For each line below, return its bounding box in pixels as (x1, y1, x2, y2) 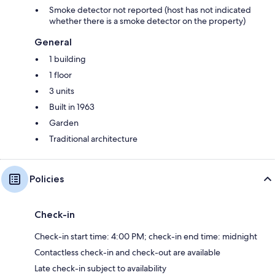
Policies (29, 172, 64, 185)
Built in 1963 (49, 101, 95, 112)
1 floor (49, 69, 72, 80)
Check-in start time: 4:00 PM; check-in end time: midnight (34, 230, 257, 242)
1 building (49, 53, 86, 64)
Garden (49, 117, 79, 128)
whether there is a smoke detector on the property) (49, 15, 246, 26)
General (34, 36, 72, 48)
